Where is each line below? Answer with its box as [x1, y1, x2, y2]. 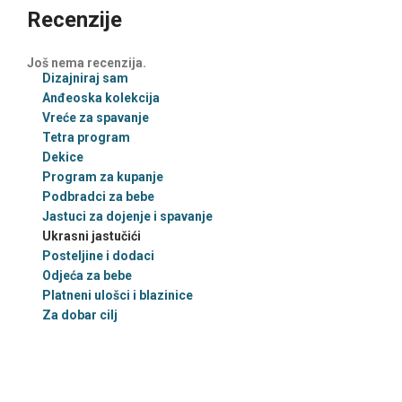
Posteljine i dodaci [42, 249, 154, 263]
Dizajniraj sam [42, 71, 128, 85]
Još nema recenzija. [27, 56, 146, 70]
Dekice [42, 150, 83, 164]
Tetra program [42, 130, 130, 144]
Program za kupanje [42, 170, 163, 184]
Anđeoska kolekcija [42, 91, 160, 105]
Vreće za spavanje [42, 110, 149, 125]
